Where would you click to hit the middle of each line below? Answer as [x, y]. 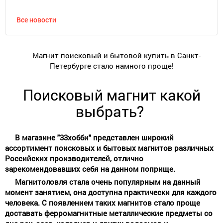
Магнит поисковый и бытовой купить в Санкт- [116, 55]
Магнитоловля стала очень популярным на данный [108, 181]
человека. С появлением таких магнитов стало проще [103, 202]
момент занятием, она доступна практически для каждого [111, 192]
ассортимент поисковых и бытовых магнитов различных [109, 148]
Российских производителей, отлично [74, 158]
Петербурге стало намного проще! [111, 65]
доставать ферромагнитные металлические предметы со [109, 213]
